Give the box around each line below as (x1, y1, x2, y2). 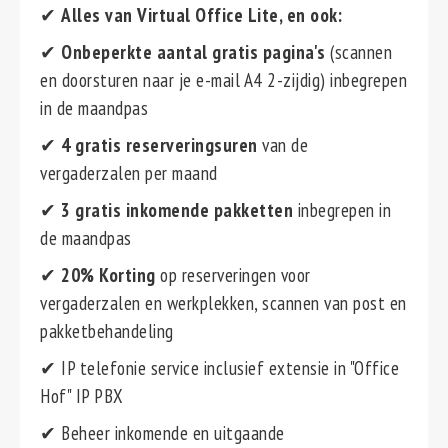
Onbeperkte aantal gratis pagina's (61, 40, 330, 64)
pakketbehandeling (40, 319, 174, 343)
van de (262, 133, 308, 157)
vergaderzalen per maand (40, 161, 218, 185)
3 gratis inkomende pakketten (61, 198, 298, 222)
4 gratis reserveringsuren (61, 133, 262, 157)
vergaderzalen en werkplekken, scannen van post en (40, 291, 407, 315)
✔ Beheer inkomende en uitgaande (40, 421, 285, 445)
